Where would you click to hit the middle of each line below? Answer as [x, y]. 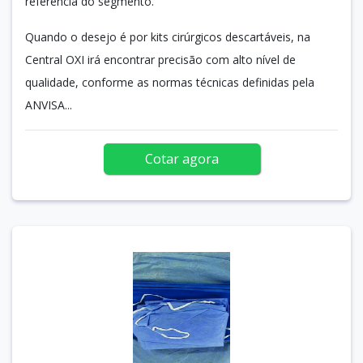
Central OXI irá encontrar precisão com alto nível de [160, 59]
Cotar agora [181, 158]
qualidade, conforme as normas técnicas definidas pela [170, 82]
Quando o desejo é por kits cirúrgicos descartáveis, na [168, 36]
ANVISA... [49, 105]
